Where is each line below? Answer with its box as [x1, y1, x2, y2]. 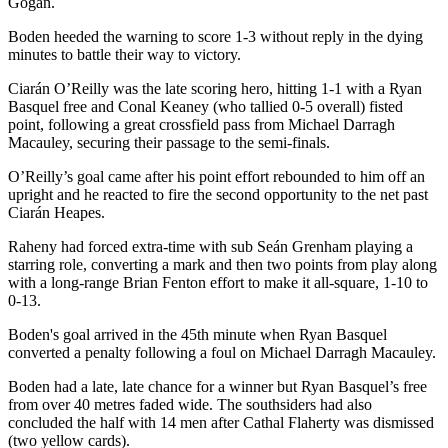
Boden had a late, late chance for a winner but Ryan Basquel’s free [8, 377, 427, 395]
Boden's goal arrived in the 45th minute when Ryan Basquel [8, 325, 387, 343]
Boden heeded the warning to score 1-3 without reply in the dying [8, 27, 423, 45]
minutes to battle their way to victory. [8, 45, 241, 63]
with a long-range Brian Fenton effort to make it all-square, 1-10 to [8, 273, 428, 291]
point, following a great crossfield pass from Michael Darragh [8, 115, 395, 133]
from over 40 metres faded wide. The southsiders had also [8, 395, 372, 413]
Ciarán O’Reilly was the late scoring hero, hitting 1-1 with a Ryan [8, 79, 422, 97]
